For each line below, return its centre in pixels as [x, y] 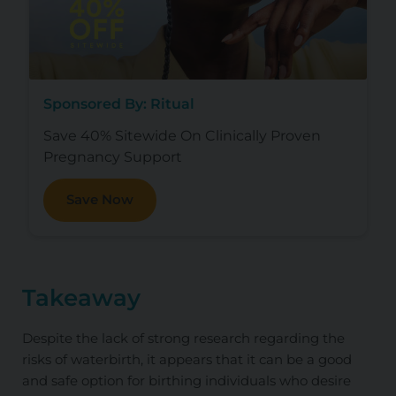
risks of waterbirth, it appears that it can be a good [187, 359]
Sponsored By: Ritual [118, 104]
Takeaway [81, 297]
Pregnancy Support [112, 156]
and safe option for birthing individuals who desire [186, 380]
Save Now [99, 200]
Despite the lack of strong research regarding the [183, 338]
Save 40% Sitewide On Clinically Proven [182, 135]
